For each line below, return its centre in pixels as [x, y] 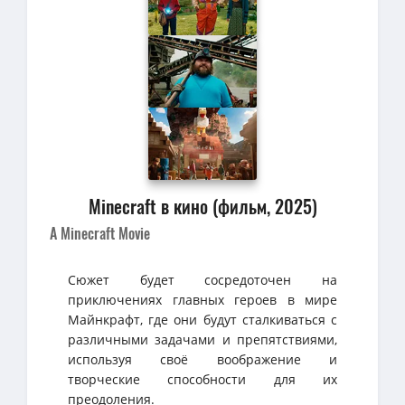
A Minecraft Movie [100, 233]
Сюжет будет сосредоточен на [202, 279]
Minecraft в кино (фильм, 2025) [202, 206]
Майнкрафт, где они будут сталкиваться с [202, 319]
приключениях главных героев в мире [202, 299]
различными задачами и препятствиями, [202, 339]
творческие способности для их [202, 379]
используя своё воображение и [202, 359]
